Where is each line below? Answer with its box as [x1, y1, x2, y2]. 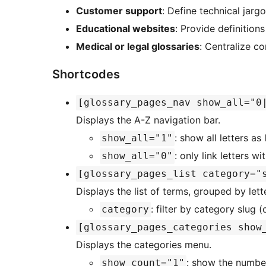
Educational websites [76, 23, 175, 35]
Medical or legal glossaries [76, 40, 199, 53]
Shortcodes [52, 67, 120, 82]
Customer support [76, 5, 162, 17]
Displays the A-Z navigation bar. [76, 114, 220, 126]
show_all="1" [102, 132, 173, 144]
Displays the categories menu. [76, 239, 211, 251]
